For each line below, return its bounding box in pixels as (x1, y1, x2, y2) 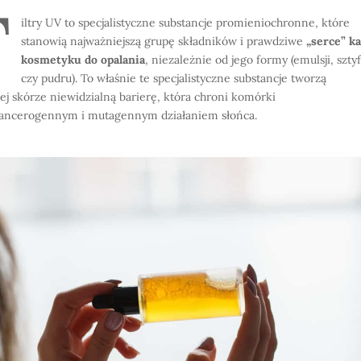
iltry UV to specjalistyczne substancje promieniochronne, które (20, 15, 350, 30)
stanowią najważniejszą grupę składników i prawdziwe (20, 34, 306, 48)
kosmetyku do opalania (20, 52, 145, 67)
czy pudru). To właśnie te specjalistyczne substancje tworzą (20, 71, 326, 85)
